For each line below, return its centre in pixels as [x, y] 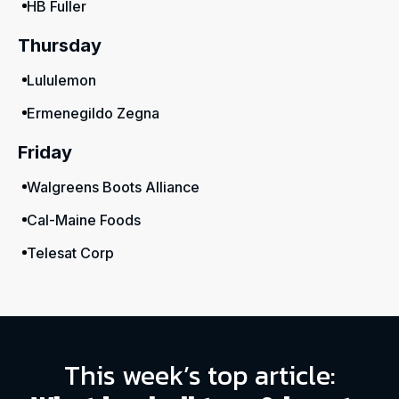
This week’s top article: [199, 375]
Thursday [60, 45]
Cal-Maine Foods [84, 220]
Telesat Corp [70, 253]
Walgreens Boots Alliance [113, 187]
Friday [45, 152]
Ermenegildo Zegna [93, 113]
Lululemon [61, 80]
